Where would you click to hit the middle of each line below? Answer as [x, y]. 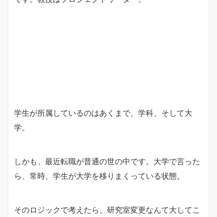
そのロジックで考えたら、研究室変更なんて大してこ [107, 209]
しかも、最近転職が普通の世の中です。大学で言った [107, 161]
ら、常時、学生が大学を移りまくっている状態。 [99, 176]
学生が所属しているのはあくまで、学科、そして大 [103, 113]
